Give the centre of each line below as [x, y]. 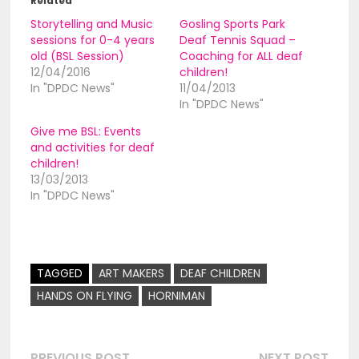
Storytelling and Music [91, 24]
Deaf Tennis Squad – [237, 40]
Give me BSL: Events [85, 131]
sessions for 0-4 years [92, 40]
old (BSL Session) [77, 56]
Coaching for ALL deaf [241, 56]
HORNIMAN [176, 296]
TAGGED [59, 273]
